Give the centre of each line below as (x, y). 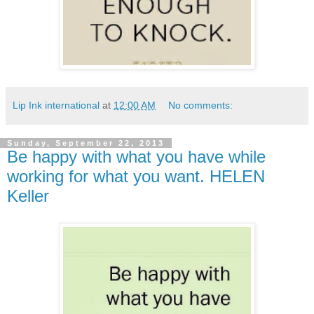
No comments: (201, 105)
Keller (28, 196)
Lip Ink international (56, 105)
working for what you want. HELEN (136, 176)
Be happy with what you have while (136, 156)
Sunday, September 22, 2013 (86, 143)
